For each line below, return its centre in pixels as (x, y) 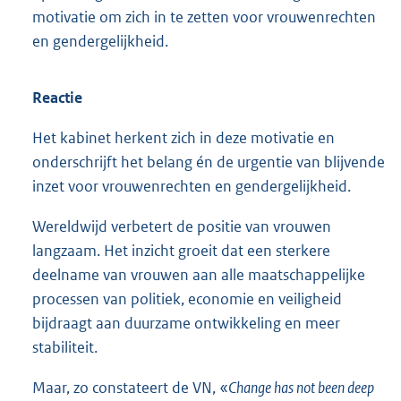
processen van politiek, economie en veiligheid (187, 299)
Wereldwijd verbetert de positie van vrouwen (182, 227)
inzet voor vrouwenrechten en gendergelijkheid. (192, 186)
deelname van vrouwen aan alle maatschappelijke (199, 275)
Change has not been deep (301, 388)
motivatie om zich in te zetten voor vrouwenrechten (204, 17)
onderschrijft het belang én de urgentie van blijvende (209, 162)
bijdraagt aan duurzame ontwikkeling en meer (186, 324)
